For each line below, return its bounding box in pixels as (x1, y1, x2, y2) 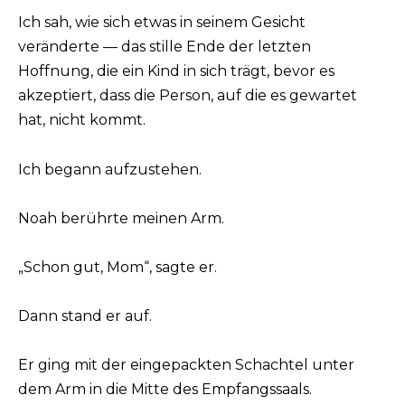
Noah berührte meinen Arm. (18, 209, 224, 227)
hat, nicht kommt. (18, 111, 146, 129)
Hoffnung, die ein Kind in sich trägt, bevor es (18, 62, 334, 80)
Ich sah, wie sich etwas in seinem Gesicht (18, 14, 306, 32)
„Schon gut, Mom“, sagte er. (18, 259, 217, 277)
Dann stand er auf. (18, 307, 152, 325)
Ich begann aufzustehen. (18, 160, 202, 178)
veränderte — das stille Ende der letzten (18, 38, 311, 56)
